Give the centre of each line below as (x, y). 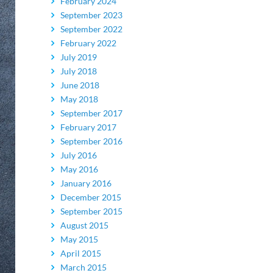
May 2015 (79, 239)
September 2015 (91, 211)
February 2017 (88, 127)
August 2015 (84, 225)
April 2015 (80, 253)
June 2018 (80, 85)
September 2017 (91, 113)
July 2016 (78, 155)
